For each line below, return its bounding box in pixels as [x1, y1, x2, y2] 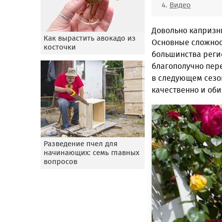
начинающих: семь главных [44, 148, 139, 157]
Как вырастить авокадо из [44, 34, 136, 43]
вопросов [44, 157, 77, 166]
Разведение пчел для [44, 139, 117, 148]
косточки [44, 43, 76, 52]
